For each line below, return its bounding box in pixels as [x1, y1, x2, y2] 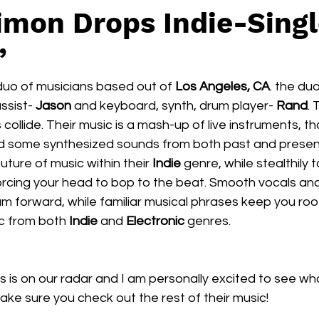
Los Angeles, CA [175, 80, 270, 93]
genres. [184, 214, 231, 228]
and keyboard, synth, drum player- [71, 99, 276, 113]
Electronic [126, 214, 184, 228]
